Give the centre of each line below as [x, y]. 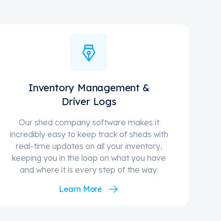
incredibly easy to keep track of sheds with [89, 134]
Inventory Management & [89, 88]
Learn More [80, 189]
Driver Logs [89, 102]
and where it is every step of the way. [89, 170]
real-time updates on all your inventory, [89, 146]
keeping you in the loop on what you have [89, 158]
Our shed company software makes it [89, 123]
